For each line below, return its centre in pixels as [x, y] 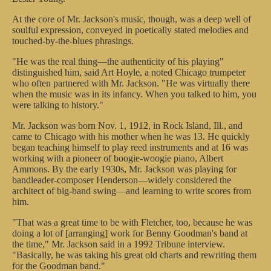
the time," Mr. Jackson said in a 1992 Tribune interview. [119, 244]
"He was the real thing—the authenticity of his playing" [118, 61]
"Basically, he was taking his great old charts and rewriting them [134, 255]
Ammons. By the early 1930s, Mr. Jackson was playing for [124, 169]
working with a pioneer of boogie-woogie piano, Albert [118, 158]
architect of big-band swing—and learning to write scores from [132, 191]
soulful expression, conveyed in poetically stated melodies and [130, 30]
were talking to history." [58, 105]
